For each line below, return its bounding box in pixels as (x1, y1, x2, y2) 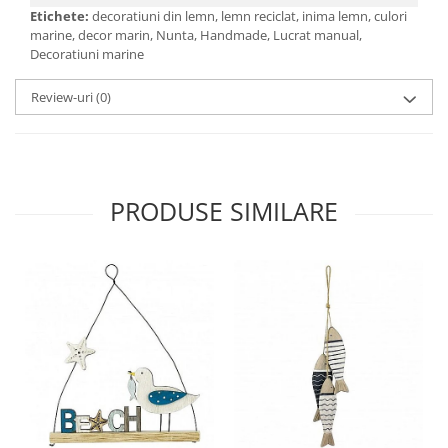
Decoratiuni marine (30, 45, 147, 63)
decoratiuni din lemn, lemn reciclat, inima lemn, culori (92, 7, 407, 25)
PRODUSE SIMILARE (110, 194, 338, 228)
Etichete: (30, 7, 92, 25)
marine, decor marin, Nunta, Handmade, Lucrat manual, (30, 26, 362, 44)
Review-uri (31, 88, 96, 106)
